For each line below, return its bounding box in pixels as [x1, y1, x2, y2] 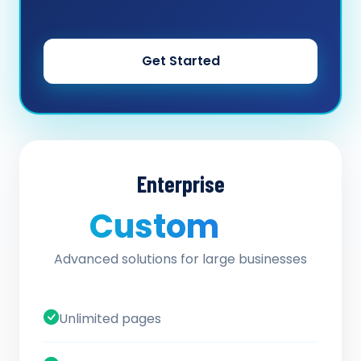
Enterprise [136, 170, 225, 197]
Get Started [141, 52, 220, 70]
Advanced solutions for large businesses [54, 250, 307, 268]
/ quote [225, 224, 272, 243]
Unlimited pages [59, 309, 161, 328]
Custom [89, 204, 226, 249]
